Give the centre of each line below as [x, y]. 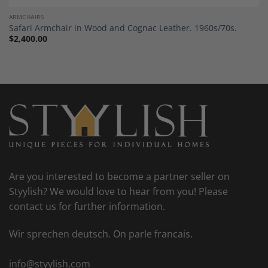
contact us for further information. [87, 207]
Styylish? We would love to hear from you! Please [118, 192]
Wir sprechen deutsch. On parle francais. [101, 234]
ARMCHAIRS [26, 17]
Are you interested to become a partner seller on [119, 177]
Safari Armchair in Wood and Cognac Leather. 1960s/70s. [123, 28]
